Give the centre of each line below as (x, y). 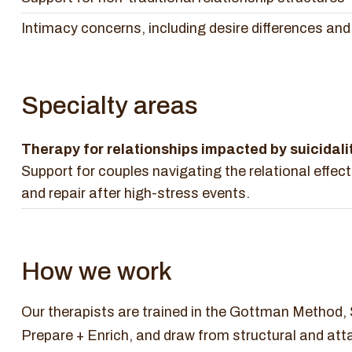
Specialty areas (110, 106)
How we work (97, 271)
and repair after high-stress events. (136, 193)
